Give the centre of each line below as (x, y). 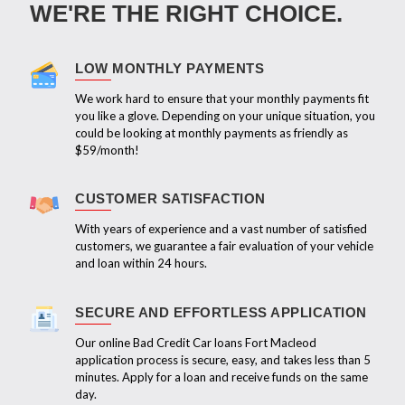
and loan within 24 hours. (141, 263)
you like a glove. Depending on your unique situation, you (225, 115)
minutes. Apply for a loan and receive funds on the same (221, 377)
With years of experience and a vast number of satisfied (221, 228)
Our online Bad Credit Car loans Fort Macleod (196, 342)
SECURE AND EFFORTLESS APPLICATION (221, 312)
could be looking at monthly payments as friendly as (212, 132)
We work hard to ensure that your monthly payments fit (222, 98)
